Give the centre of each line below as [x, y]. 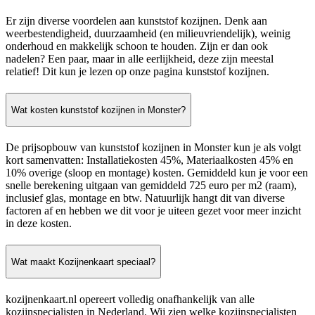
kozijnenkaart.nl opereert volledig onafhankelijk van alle [130, 300]
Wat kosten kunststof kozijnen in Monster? [98, 110]
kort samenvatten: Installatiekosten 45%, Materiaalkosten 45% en [149, 160]
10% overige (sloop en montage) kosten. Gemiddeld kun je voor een [157, 173]
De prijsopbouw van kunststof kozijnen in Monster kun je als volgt [153, 148]
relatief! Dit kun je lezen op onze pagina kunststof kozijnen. [137, 71]
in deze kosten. [39, 224]
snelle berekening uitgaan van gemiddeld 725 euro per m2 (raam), [151, 186]
